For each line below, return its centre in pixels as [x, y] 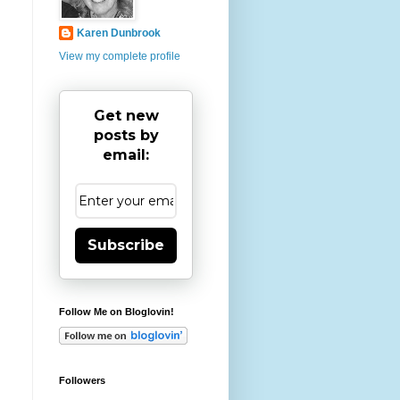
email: [126, 154]
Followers [82, 380]
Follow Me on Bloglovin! [117, 311]
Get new [126, 115]
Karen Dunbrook [119, 33]
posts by [126, 135]
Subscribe [126, 245]
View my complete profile [120, 56]
